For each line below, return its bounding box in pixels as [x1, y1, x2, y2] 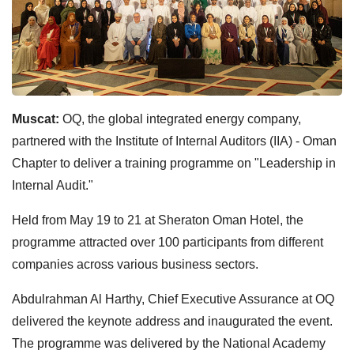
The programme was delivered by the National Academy [12, 336, 326, 350]
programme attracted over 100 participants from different [12, 235, 323, 249]
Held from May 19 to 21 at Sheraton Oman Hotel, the [12, 213, 303, 227]
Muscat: [12, 111, 62, 126]
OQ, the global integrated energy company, [62, 111, 301, 126]
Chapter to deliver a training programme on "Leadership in [12, 156, 336, 170]
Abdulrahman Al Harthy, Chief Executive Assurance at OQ [12, 292, 334, 306]
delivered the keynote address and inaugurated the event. [12, 314, 333, 328]
